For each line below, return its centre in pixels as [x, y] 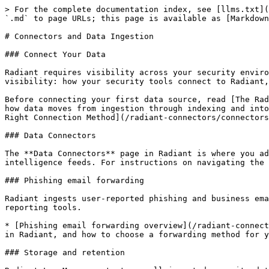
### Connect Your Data [55, 54]
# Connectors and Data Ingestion [79, 36]
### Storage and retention [65, 252]
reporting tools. [43, 207]
